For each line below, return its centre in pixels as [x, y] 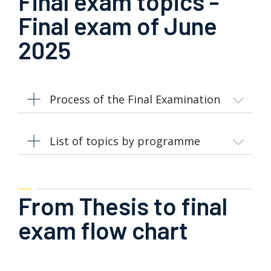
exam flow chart [103, 230]
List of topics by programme [125, 141]
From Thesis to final [123, 206]
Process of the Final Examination [135, 99]
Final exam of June [118, 25]
